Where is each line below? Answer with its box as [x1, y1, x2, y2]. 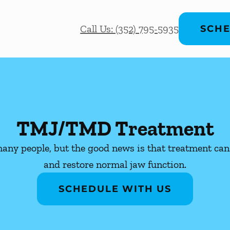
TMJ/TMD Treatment [16, 116, 214, 141]
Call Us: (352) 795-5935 [80, 23, 179, 35]
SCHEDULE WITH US [59, 183, 171, 195]
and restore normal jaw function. [44, 158, 186, 170]
